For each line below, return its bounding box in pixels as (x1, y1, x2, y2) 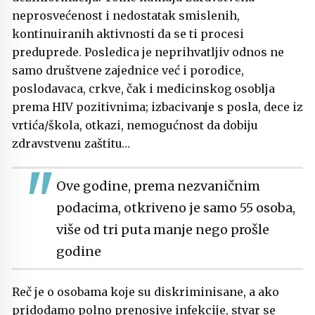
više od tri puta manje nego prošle (56, 221, 269, 238)
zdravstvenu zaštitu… (12, 136, 130, 151)
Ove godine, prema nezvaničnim (56, 177, 260, 194)
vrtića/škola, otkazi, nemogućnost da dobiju (12, 118, 258, 133)
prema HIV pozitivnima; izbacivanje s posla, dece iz (12, 100, 303, 115)
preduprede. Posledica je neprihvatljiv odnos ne (12, 45, 284, 60)
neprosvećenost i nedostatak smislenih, (12, 8, 240, 23)
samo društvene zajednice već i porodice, (12, 63, 244, 78)
